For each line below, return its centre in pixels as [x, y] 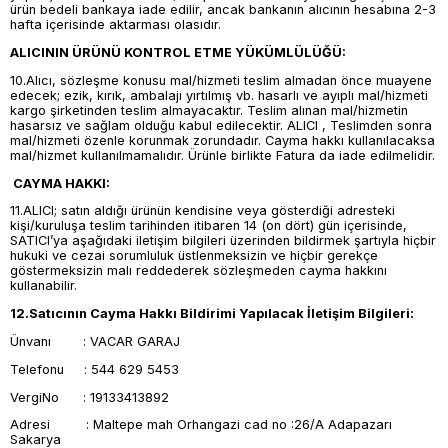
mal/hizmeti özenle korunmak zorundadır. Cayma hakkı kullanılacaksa [222, 140]
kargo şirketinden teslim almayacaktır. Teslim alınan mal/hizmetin [209, 110]
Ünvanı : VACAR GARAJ [95, 341]
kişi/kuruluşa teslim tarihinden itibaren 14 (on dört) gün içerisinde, [208, 226]
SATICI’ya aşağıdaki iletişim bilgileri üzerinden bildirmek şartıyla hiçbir [223, 241]
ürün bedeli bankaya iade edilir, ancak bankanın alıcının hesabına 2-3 [223, 10]
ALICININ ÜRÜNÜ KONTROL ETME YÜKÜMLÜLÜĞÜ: [178, 52]
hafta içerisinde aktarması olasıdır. [117, 25]
